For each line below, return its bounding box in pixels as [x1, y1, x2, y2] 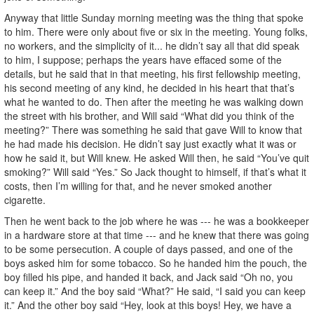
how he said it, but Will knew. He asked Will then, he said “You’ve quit [4, 150, 309, 165]
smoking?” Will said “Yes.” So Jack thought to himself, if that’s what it [4, 164, 306, 179]
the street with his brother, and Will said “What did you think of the [4, 108, 294, 123]
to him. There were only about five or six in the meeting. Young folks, [4, 24, 308, 39]
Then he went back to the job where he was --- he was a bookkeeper [4, 213, 309, 228]
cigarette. [4, 192, 46, 207]
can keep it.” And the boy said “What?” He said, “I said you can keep [4, 283, 306, 298]
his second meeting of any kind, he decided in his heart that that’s [4, 80, 294, 95]
